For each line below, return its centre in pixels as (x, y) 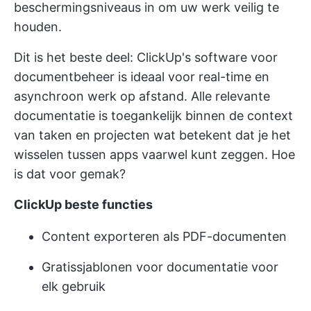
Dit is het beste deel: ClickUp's (104, 57)
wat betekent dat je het (220, 135)
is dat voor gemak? (70, 174)
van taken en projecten (82, 135)
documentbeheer (64, 77)
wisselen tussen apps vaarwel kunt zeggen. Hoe (154, 154)
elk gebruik (74, 286)
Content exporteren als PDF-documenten (164, 236)
